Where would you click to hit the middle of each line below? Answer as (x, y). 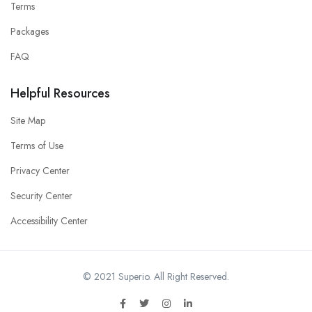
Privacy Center (40, 171)
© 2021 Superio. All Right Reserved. (156, 277)
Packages (30, 32)
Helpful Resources (60, 94)
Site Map (28, 121)
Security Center (41, 196)
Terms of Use (37, 146)
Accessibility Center (49, 221)
